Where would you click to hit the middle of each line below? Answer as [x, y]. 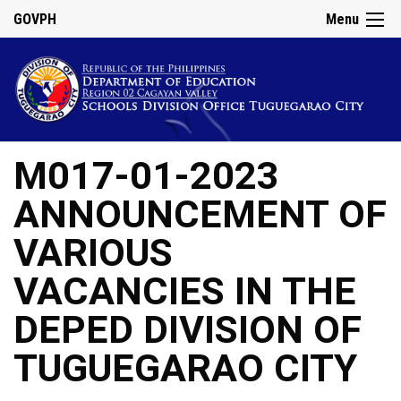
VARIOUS [93, 253]
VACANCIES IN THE [185, 292]
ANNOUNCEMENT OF [200, 215]
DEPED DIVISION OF [188, 330]
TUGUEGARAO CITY [185, 369]
